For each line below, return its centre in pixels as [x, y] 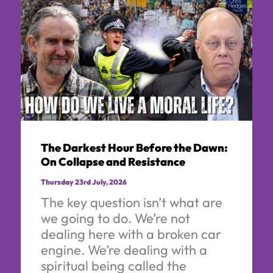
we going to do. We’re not [115, 218]
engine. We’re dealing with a [124, 250]
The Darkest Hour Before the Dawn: [134, 148]
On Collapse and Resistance [113, 162]
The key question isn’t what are [131, 202]
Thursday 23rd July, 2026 [83, 182]
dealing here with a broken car [131, 234]
